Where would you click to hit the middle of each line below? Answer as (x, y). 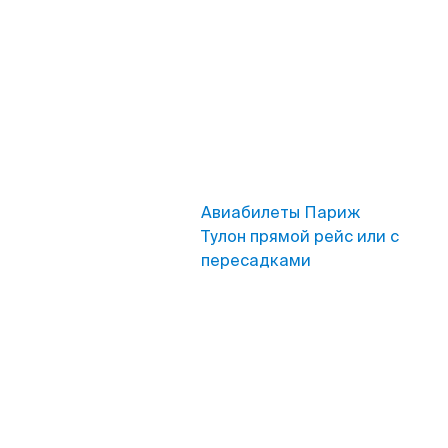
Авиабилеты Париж (280, 212)
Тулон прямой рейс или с (300, 236)
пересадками (256, 260)
